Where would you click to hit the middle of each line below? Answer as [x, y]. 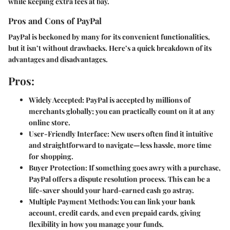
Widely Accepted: [56, 100]
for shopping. [51, 157]
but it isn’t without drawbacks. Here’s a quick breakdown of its [110, 48]
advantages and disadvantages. [58, 59]
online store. [50, 123]
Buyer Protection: [58, 168]
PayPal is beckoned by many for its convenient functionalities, [109, 36]
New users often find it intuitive [161, 134]
